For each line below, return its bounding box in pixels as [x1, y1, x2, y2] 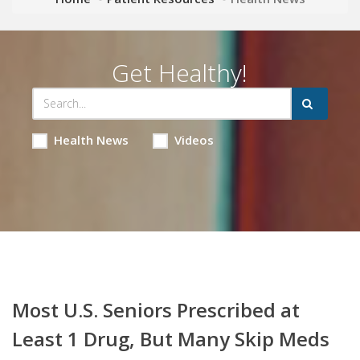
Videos [174, 131, 214, 148]
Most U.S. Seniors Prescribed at [12, 296, 300, 323]
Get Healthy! [112, 55, 248, 89]
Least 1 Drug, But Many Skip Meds [12, 325, 329, 352]
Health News [53, 131, 129, 148]
